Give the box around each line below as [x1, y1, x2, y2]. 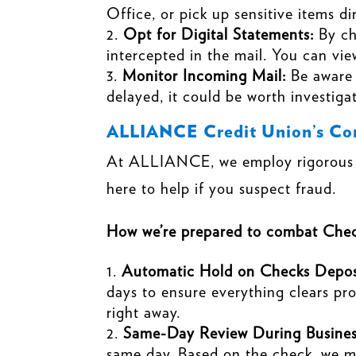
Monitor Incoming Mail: [122, 65, 287, 85]
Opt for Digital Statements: [123, 24, 315, 44]
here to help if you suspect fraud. [106, 178, 337, 198]
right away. [106, 302, 181, 322]
